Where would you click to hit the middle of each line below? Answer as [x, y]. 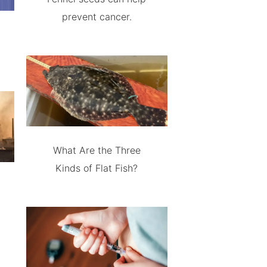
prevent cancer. [97, 17]
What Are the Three [97, 150]
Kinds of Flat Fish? [97, 168]
